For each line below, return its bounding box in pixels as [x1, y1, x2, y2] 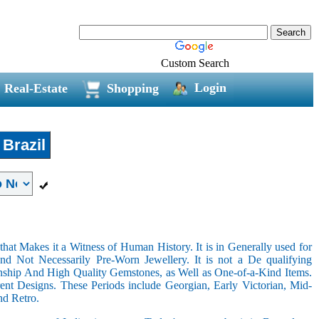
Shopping [106, 80, 159, 95]
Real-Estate [4, 80, 68, 95]
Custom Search [161, 56, 229, 69]
